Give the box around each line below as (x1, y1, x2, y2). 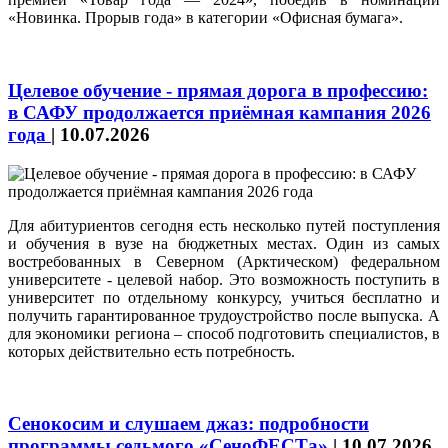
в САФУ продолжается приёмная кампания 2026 (8, 101, 431, 123)
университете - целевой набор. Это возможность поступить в (8, 270, 440, 288)
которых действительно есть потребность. (8, 342, 295, 360)
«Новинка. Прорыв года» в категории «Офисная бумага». (8, 9, 403, 27)
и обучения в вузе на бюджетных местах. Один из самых (8, 234, 440, 252)
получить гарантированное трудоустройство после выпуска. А (8, 306, 440, 324)
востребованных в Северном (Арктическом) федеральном (8, 252, 440, 270)
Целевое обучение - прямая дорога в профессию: (8, 79, 428, 101)
